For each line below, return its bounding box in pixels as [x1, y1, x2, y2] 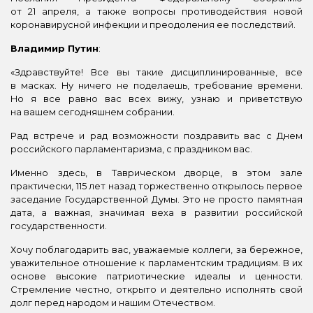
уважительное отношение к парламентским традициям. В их [10, 256, 303, 268]
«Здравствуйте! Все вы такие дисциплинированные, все [10, 66, 303, 78]
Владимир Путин [10, 42, 99, 54]
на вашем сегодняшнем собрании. [10, 105, 175, 117]
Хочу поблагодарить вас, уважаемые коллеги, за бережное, [10, 243, 303, 255]
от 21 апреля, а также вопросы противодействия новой [10, 5, 303, 17]
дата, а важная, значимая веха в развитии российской [10, 206, 303, 218]
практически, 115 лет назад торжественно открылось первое [10, 180, 303, 191]
